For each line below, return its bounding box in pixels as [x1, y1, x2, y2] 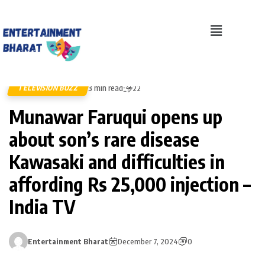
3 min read [88, 82, 123, 93]
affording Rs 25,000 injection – [9, 172, 251, 196]
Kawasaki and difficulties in [9, 149, 225, 173]
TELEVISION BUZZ [17, 83, 80, 92]
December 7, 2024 [118, 236, 178, 246]
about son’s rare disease [9, 127, 199, 151]
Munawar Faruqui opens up [9, 104, 222, 128]
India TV [9, 194, 76, 218]
